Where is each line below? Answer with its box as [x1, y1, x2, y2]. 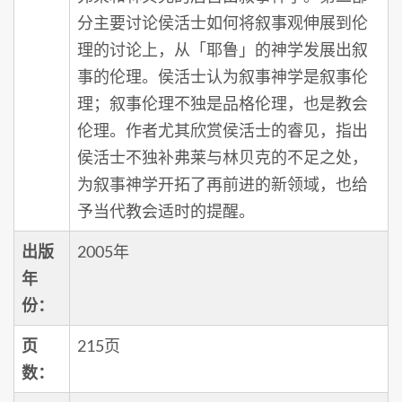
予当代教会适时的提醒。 [77, 200, 255, 221]
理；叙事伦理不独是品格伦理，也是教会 [77, 92, 368, 113]
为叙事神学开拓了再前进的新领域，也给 [77, 173, 368, 194]
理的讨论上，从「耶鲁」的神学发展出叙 [77, 39, 368, 59]
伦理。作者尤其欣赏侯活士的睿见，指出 [77, 119, 368, 140]
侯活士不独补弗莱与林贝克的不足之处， [77, 146, 368, 167]
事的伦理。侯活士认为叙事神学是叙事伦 [77, 66, 368, 86]
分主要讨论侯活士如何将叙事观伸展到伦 [77, 12, 368, 32]
